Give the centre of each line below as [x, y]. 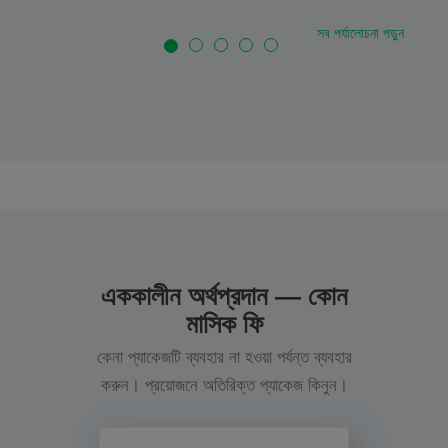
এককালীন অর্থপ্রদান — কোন [224, 295]
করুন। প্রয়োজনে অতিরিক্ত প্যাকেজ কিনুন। [224, 385]
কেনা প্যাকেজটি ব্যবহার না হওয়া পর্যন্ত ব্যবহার [224, 357]
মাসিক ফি [224, 323]
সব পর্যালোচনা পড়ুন [360, 32]
